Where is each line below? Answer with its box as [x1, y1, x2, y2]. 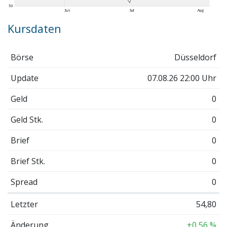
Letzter [10, 198, 38, 210]
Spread [10, 176, 37, 187]
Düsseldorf [174, 51, 217, 63]
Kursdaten [8, 21, 61, 36]
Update [10, 72, 39, 84]
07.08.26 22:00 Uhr [147, 72, 217, 84]
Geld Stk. [10, 113, 43, 125]
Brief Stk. [10, 155, 45, 167]
